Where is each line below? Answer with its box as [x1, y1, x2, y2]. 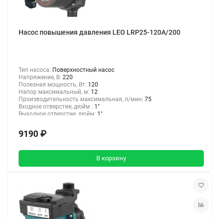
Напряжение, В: [19, 73, 63, 81]
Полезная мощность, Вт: [19, 81, 88, 88]
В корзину [96, 154, 126, 162]
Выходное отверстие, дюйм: [19, 110, 97, 117]
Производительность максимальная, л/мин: [19, 95, 145, 103]
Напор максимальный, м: [19, 88, 91, 95]
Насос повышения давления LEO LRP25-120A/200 [19, 28, 180, 36]
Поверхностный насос [52, 66, 114, 73]
